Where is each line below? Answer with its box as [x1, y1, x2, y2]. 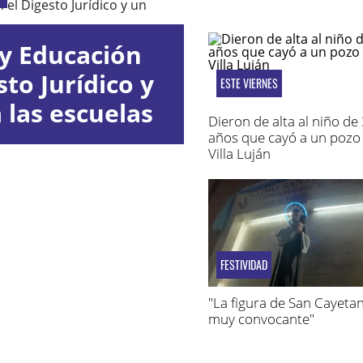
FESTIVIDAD [220, 255, 267, 273]
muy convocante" [207, 309, 314, 328]
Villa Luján [207, 144, 271, 164]
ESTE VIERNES [220, 75, 278, 92]
